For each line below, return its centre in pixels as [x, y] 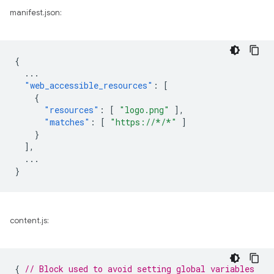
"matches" [67, 122]
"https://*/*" [143, 122]
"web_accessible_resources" [89, 85]
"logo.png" [144, 110]
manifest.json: [36, 13]
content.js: [29, 221]
